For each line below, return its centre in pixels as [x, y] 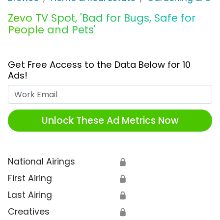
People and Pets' [52, 30]
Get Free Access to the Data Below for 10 [99, 65]
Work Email [133, 91]
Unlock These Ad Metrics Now [110, 120]
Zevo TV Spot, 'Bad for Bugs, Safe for [102, 18]
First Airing [30, 179]
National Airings [41, 162]
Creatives [29, 212]
